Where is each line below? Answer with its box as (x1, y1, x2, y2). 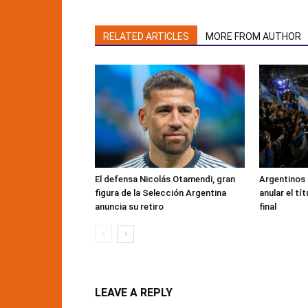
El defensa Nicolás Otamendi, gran (95, 174, 235, 184)
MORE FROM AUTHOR (206, 31, 301, 42)
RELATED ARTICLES (103, 31, 189, 42)
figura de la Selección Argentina (95, 188, 226, 198)
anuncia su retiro (95, 201, 164, 212)
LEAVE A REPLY (95, 286, 173, 299)
